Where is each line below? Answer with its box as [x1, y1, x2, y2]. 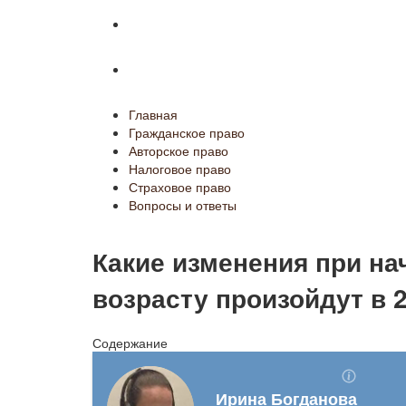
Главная [129, 105, 178, 123]
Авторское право [129, 141, 228, 159]
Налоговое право [129, 159, 231, 178]
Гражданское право [129, 123, 245, 141]
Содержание [92, 333, 168, 352]
